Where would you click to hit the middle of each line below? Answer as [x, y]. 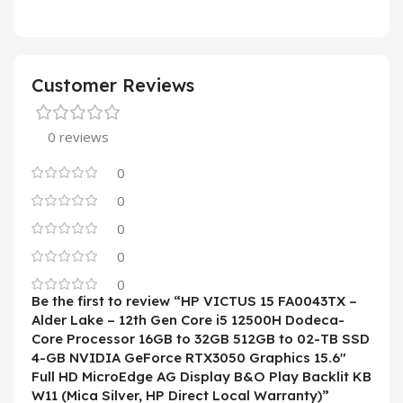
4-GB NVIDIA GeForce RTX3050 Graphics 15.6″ [189, 358]
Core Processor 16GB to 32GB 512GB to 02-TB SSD [201, 339]
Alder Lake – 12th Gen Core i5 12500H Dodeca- [188, 320]
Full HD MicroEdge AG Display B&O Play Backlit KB [201, 377]
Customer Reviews [113, 85]
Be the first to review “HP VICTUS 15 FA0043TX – [194, 301]
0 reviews [78, 137]
